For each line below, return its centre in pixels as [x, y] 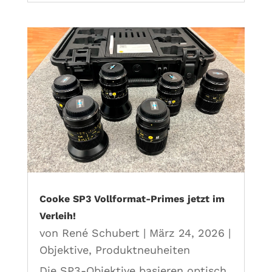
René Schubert [100, 233]
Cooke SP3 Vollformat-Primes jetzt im [132, 199]
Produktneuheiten [142, 250]
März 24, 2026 [187, 233]
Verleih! [57, 216]
